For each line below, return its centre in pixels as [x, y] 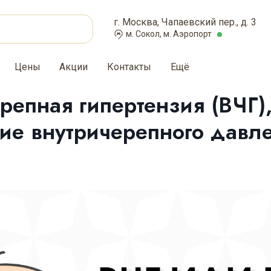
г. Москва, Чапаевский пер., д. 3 [185, 22]
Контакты [129, 67]
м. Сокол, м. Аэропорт [169, 34]
